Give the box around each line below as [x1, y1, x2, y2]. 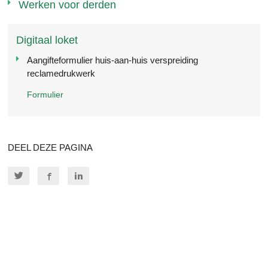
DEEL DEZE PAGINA [8, 142, 93, 153]
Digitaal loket [16, 33, 78, 46]
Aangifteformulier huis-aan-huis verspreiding [26, 54, 198, 65]
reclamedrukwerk [26, 68, 95, 78]
